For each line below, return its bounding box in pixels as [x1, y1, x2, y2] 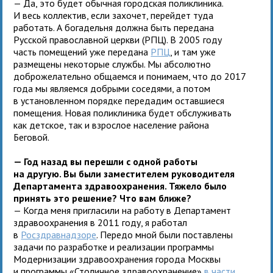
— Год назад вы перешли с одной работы [13, 155, 198, 168]
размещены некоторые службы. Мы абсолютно [13, 57, 211, 70]
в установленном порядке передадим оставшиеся [13, 94, 225, 107]
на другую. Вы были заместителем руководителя [13, 167, 235, 180]
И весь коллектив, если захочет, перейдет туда [13, 9, 214, 21]
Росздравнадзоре [21, 228, 97, 241]
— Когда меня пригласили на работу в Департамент [13, 204, 232, 216]
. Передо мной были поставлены [96, 228, 233, 241]
